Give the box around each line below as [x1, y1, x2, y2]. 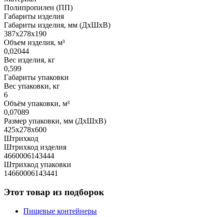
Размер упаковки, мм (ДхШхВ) [4, 117, 106, 125]
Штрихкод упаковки [4, 160, 71, 169]
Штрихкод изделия [4, 143, 66, 152]
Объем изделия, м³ [4, 38, 65, 47]
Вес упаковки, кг [4, 82, 60, 91]
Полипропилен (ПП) [4, 3, 73, 12]
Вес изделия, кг [4, 56, 55, 64]
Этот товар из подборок [4, 187, 104, 198]
